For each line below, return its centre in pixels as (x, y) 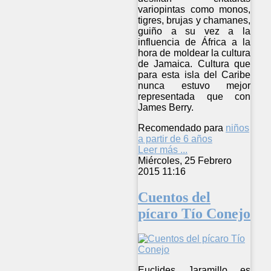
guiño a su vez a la (194, 31)
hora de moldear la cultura (194, 53)
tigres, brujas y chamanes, (194, 20)
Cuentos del (174, 197)
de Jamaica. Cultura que (194, 64)
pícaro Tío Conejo (194, 213)
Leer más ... (163, 149)
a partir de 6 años (175, 139)
